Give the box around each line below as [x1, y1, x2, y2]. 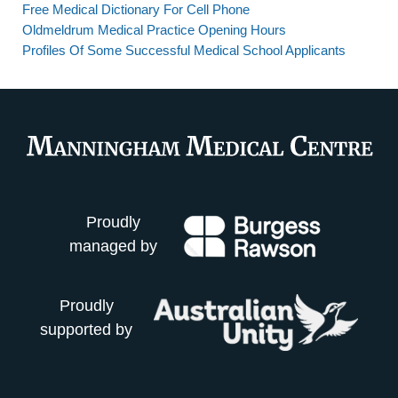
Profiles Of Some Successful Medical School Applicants [22, 43, 346, 58]
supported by [40, 321, 132, 339]
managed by [69, 237, 157, 256]
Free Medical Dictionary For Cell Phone [22, 2, 250, 17]
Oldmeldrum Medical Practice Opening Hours [22, 22, 286, 37]
